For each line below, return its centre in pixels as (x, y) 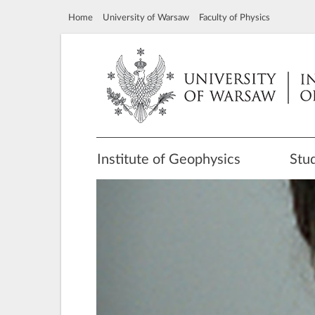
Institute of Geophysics (169, 160)
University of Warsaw (146, 18)
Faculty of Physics (234, 18)
